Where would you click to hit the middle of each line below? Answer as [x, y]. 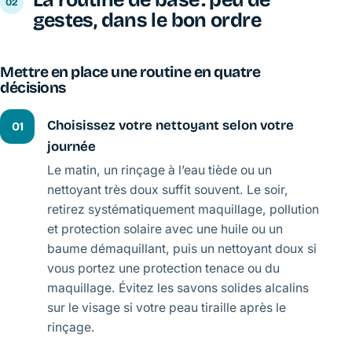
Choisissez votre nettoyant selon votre [170, 126]
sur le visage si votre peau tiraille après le [167, 307]
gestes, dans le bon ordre [147, 21]
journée [71, 147]
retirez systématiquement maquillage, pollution [183, 209]
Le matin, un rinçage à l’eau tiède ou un [159, 170]
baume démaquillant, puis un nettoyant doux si [182, 248]
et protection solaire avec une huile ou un [165, 229]
